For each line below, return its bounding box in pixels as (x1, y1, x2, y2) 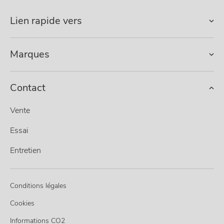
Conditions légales (10, 180, 66, 190)
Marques (10, 47, 49, 61)
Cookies (10, 198, 34, 208)
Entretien (10, 144, 41, 156)
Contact (10, 80, 45, 94)
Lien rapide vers (10, 13, 82, 27)
